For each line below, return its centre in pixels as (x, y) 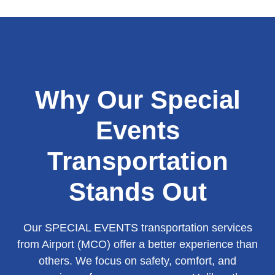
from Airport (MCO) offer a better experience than (137, 245)
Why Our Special (137, 100)
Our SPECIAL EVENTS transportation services (137, 228)
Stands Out (137, 192)
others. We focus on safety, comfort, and (137, 261)
